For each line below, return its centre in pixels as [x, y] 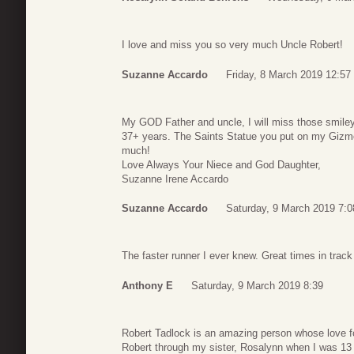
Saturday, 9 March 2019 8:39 [257, 285]
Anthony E [147, 285]
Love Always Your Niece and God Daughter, [221, 164]
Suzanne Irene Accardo [175, 179]
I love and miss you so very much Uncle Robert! [232, 45]
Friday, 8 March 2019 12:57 [288, 74]
